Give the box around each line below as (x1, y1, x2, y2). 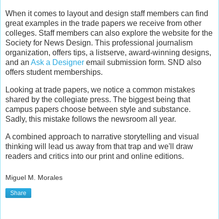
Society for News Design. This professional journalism (5, 39, 193, 47)
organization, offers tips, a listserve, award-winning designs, (5, 48, 211, 57)
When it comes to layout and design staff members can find (5, 9, 208, 18)
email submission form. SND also (84, 58, 201, 67)
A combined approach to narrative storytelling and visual (5, 132, 199, 141)
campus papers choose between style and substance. (5, 105, 191, 114)
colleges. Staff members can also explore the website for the (5, 29, 213, 38)
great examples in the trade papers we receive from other (5, 19, 201, 28)
